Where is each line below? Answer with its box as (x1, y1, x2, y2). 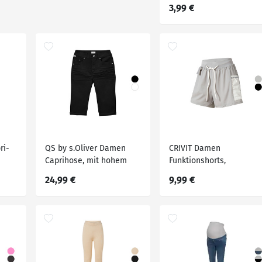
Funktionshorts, (168, 156, 226, 166)
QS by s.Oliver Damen (44, 143, 126, 153)
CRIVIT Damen (168, 143, 220, 153)
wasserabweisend (168, 168, 236, 178)
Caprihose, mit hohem (44, 156, 127, 166)
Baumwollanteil (44, 168, 104, 178)
